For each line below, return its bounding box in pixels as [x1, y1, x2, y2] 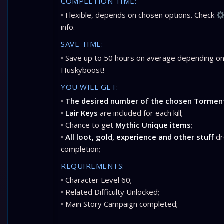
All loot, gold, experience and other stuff [65, 132, 216, 142]
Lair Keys [65, 108, 98, 118]
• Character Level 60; [61, 175, 132, 185]
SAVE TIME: [61, 39, 103, 49]
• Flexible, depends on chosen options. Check [61, 10, 216, 20]
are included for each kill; [98, 108, 183, 118]
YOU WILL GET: [61, 82, 118, 92]
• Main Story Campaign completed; [61, 199, 178, 209]
